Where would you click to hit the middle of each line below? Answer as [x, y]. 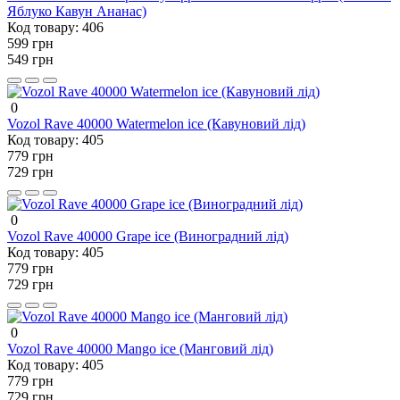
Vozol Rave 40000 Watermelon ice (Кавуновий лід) [156, 123]
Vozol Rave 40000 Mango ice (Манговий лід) [140, 348]
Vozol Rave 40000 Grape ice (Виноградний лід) [148, 236]
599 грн [30, 43]
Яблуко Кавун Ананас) [77, 11]
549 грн [30, 59]
